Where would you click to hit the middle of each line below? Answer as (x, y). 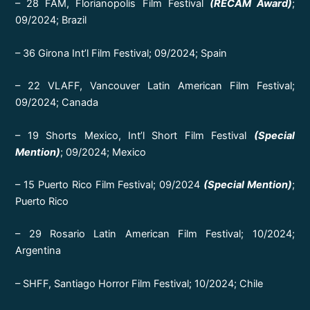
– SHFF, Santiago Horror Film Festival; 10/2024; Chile (139, 283)
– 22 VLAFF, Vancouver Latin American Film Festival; (155, 86)
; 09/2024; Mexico (103, 152)
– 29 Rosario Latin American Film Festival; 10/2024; (155, 234)
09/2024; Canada (57, 103)
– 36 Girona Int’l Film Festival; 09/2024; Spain (121, 53)
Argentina (38, 251)
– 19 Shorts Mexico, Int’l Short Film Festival (135, 135)
